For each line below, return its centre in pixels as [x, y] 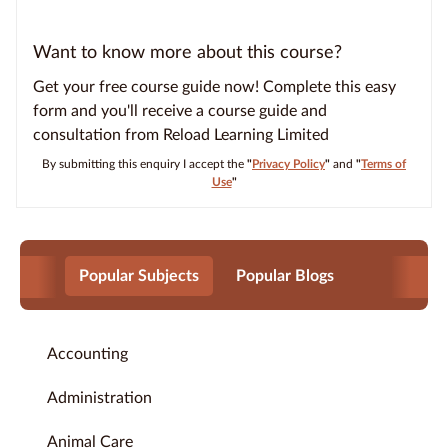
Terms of [383, 163]
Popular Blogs [284, 275]
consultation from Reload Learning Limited [181, 134]
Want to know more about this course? [187, 52]
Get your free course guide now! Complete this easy [214, 86]
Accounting [87, 353]
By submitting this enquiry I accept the [144, 163]
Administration [99, 397]
